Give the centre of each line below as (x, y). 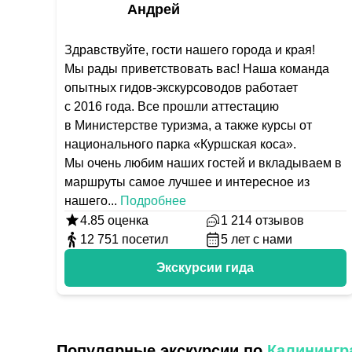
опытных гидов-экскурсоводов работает (181, 88)
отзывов (280, 220)
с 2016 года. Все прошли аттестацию (172, 106)
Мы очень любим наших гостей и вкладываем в (203, 163)
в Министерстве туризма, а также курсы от (188, 125)
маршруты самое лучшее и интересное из (187, 182)
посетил (145, 239)
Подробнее (153, 201)
